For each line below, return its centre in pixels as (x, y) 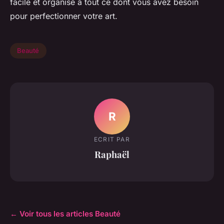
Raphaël (112, 154)
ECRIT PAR (112, 139)
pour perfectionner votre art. (64, 16)
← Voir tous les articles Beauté (65, 213)
